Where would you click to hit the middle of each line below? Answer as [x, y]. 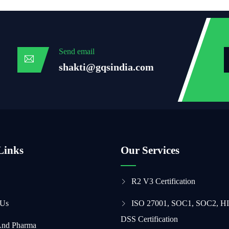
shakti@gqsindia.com [107, 67]
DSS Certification [149, 219]
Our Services [150, 150]
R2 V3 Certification [163, 181]
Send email [77, 51]
